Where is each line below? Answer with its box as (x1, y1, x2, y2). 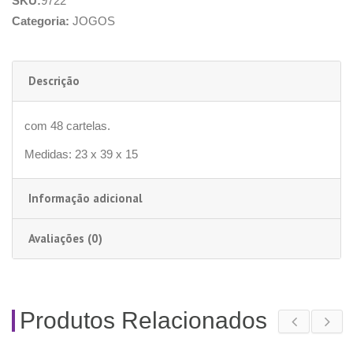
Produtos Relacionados (20, 307, 267, 333)
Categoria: (12, 13, 72, 28)
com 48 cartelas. (24, 118, 110, 132)
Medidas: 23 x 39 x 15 (24, 147, 138, 161)
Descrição (28, 72, 80, 88)
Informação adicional (28, 190, 143, 206)
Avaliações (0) (28, 230, 102, 246)
